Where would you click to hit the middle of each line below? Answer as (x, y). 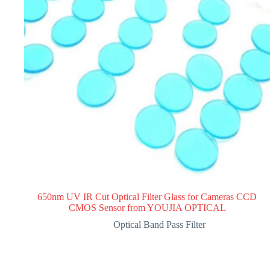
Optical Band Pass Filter (159, 224)
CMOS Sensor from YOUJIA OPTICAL (147, 208)
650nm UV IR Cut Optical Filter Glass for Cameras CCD (147, 197)
